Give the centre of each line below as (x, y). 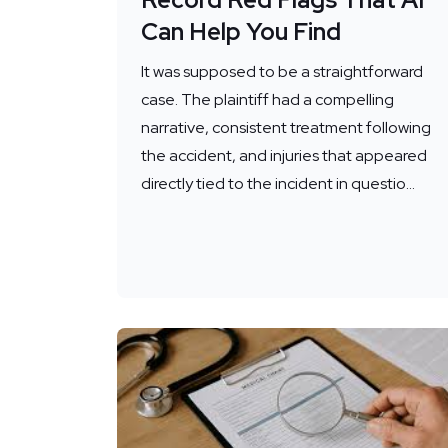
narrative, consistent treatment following (286, 127)
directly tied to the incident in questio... (278, 183)
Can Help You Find (241, 31)
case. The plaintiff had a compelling (267, 99)
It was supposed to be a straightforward (282, 71)
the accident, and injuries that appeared (284, 155)
